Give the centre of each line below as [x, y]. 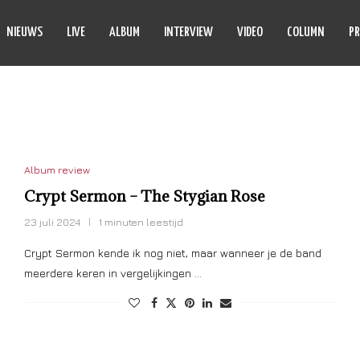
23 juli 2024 [52, 222]
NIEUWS [25, 33]
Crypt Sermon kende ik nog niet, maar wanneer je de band [172, 253]
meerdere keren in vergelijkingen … [112, 273]
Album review [57, 170]
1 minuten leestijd [141, 222]
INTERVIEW [188, 33]
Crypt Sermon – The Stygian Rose [144, 196]
